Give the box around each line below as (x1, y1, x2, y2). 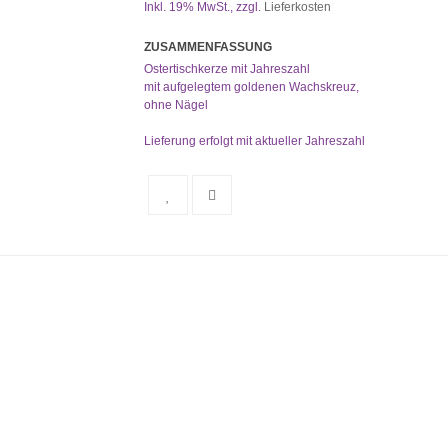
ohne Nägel (144, 98, 208, 112)
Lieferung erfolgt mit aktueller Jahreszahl (144, 134, 365, 148)
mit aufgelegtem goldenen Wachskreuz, (144, 80, 359, 94)
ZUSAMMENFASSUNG (144, 40, 272, 54)
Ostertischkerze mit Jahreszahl (144, 62, 310, 76)
